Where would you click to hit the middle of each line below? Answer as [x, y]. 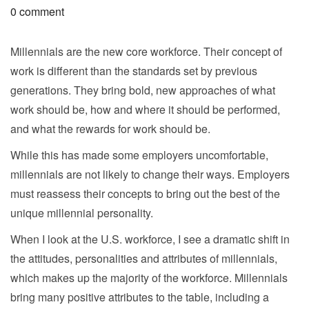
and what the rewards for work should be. [110, 128]
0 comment [37, 11]
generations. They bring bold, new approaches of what [143, 90]
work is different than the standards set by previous [134, 70]
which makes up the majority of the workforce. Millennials [149, 277]
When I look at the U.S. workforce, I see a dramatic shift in [150, 239]
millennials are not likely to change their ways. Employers [150, 174]
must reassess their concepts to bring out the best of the [145, 193]
